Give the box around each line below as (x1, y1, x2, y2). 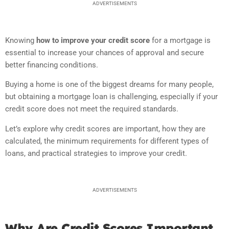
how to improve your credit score (36, 36, 150, 45)
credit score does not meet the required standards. (5, 104, 178, 114)
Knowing (5, 36, 36, 45)
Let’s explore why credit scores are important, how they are (5, 124, 205, 133)
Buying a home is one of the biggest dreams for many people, (5, 80, 214, 89)
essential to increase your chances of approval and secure (5, 48, 204, 57)
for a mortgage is (150, 36, 211, 45)
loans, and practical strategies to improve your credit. (5, 148, 187, 158)
